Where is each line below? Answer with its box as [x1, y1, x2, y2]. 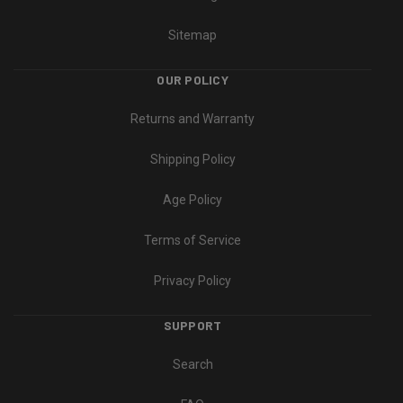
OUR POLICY [157, 72, 228, 88]
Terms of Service [144, 233, 241, 248]
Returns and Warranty [130, 112, 255, 127]
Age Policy [163, 193, 222, 208]
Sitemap [168, 28, 217, 43]
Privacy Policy [154, 273, 231, 289]
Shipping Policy [149, 152, 236, 167]
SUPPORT [163, 318, 222, 334]
